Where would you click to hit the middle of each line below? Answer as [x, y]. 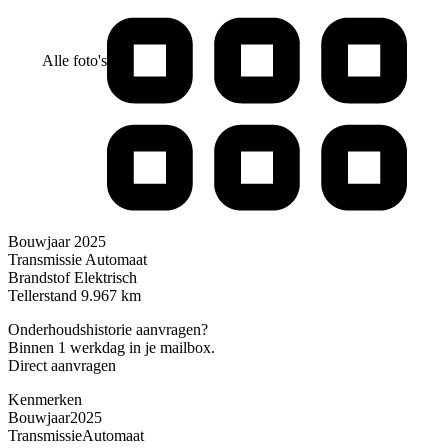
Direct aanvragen [62, 366]
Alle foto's [74, 60]
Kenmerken [45, 400]
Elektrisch [105, 278]
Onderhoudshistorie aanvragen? [108, 330]
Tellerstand [42, 296]
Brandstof [39, 278]
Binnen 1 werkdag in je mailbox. [111, 348]
